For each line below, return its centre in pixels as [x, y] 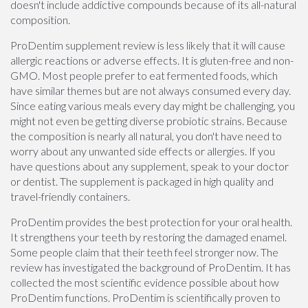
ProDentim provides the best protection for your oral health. [151, 222]
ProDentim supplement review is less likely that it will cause [148, 45]
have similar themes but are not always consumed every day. [151, 90]
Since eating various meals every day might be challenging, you [153, 106]
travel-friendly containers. [70, 196]
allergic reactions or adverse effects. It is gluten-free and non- [152, 60]
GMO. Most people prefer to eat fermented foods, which [144, 75]
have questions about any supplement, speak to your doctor [150, 166]
